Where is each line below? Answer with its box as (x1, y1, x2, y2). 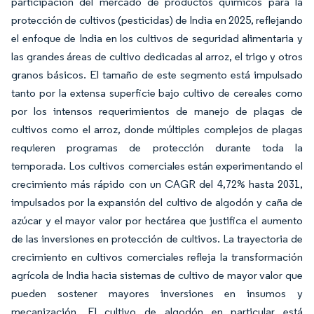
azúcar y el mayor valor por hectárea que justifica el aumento (11, 214, 303, 228)
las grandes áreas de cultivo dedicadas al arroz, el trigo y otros (11, 50, 303, 64)
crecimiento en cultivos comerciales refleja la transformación (11, 250, 303, 264)
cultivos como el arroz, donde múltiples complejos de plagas (11, 123, 303, 137)
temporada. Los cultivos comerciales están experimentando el (11, 159, 303, 173)
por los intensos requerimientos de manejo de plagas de (11, 104, 303, 118)
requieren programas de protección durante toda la (11, 141, 303, 155)
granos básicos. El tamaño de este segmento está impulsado (11, 68, 303, 82)
